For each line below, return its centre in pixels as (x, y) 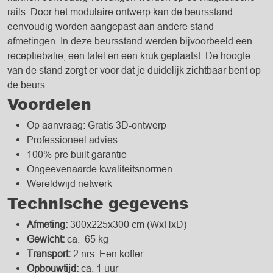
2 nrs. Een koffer (107, 254)
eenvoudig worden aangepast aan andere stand (111, 26)
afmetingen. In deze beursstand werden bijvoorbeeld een (130, 41)
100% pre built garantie (77, 154)
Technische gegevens (98, 203)
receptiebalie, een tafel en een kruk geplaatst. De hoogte (129, 55)
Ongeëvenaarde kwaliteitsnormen (100, 169)
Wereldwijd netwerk (69, 184)
